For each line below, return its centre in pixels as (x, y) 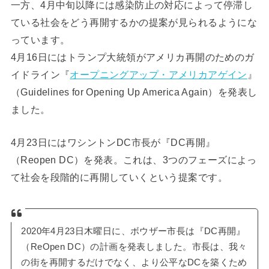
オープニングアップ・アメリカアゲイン (159, 74)
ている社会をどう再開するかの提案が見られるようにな (134, 22)
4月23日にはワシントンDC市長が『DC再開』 (113, 143)
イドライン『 (40, 74)
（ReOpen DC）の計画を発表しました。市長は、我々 (134, 247)
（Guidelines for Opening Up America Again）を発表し (134, 92)
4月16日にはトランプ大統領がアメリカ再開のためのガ (132, 57)
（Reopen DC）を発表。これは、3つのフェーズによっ (134, 160)
